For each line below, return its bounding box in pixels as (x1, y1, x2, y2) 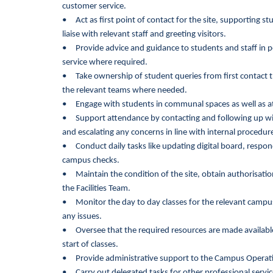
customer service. (62, 2, 126, 11)
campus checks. (62, 156, 119, 165)
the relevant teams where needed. (62, 86, 187, 95)
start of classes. (62, 240, 118, 249)
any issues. (62, 212, 102, 221)
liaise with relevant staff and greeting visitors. (62, 30, 226, 39)
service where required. (62, 58, 147, 67)
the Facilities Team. (62, 184, 130, 193)
